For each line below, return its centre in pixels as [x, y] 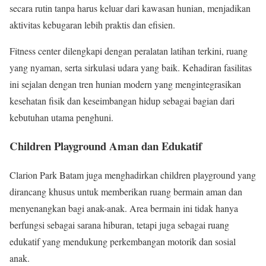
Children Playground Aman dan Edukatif [106, 146]
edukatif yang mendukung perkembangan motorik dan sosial [123, 242]
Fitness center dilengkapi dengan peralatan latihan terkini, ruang [129, 50]
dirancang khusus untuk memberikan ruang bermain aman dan [126, 192]
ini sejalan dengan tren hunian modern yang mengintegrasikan [125, 84]
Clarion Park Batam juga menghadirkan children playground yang [133, 175]
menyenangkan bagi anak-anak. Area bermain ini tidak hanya [124, 208]
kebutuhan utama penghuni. [61, 117]
